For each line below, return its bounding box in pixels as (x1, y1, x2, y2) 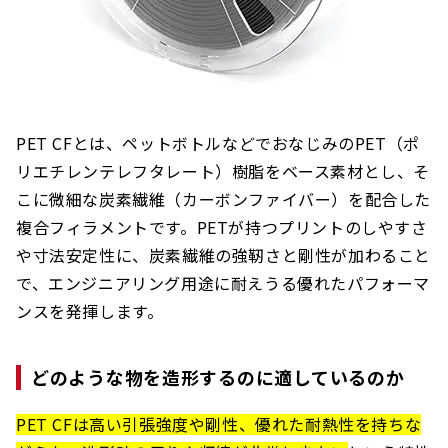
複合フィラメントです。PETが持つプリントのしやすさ (16, 215, 428, 240)
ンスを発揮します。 (16, 299, 164, 324)
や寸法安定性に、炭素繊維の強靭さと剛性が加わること (16, 243, 432, 268)
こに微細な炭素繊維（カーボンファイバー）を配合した (16, 187, 432, 212)
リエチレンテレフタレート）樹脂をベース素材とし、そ (16, 159, 431, 184)
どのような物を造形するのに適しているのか (31, 364, 405, 391)
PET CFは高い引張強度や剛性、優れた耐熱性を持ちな (16, 412, 422, 437)
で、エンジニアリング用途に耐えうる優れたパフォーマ (16, 271, 430, 296)
